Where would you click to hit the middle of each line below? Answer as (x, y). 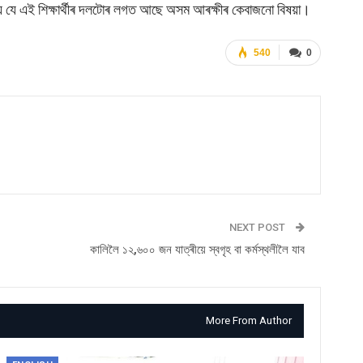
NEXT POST (258, 227)
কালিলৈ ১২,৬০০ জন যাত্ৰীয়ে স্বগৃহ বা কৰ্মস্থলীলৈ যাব (197, 249)
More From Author (249, 320)
